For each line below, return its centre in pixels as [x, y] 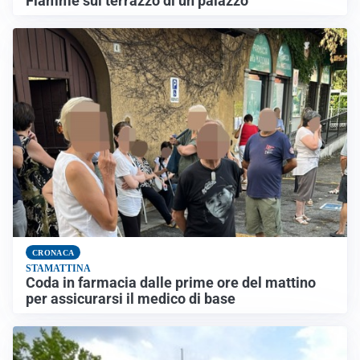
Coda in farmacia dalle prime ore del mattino [171, 283]
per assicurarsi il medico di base [131, 299]
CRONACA [53, 252]
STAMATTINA [58, 269]
